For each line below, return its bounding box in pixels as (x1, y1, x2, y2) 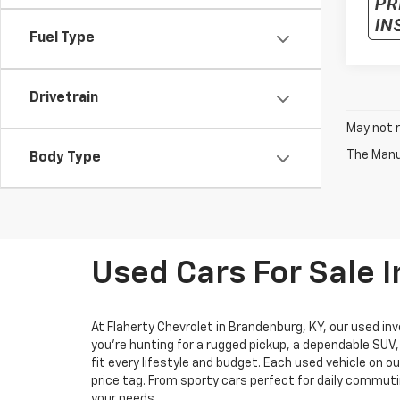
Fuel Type (29, 31, 95, 46)
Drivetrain (29, 91, 98, 105)
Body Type (29, 151, 101, 165)
